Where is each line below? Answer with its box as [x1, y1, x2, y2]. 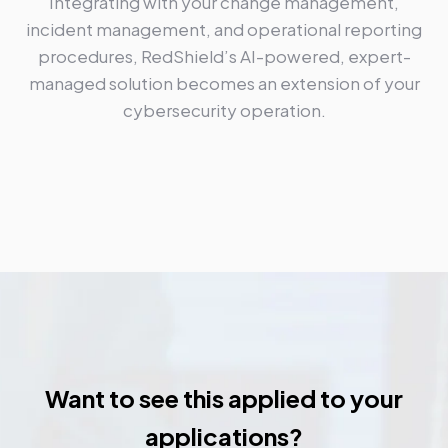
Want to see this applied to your [45, 382, 403, 413]
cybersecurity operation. [122, 98, 326, 121]
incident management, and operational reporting [26, 17, 422, 40]
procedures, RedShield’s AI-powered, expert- [37, 44, 411, 67]
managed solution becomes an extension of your [28, 71, 420, 94]
